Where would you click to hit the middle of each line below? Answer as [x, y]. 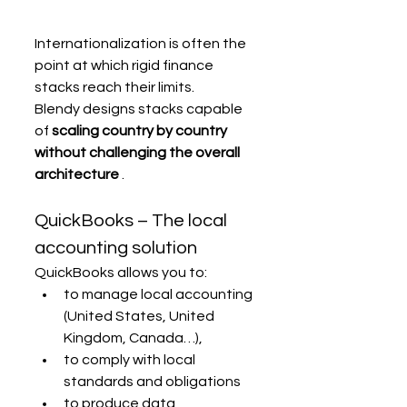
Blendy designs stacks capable [140, 109]
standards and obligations [152, 382]
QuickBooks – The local [133, 221]
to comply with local [131, 360]
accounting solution [116, 248]
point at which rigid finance [125, 66]
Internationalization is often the [142, 44]
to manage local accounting [159, 295]
